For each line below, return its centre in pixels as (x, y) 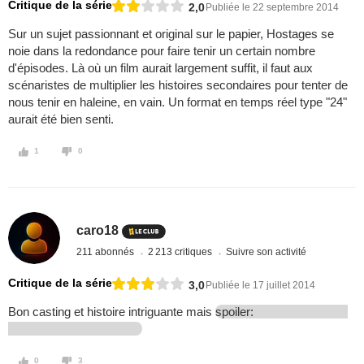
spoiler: (236, 312)
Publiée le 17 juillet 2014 (260, 285)
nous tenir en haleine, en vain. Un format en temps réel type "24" (178, 102)
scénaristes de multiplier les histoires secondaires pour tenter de (178, 85)
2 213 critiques (182, 251)
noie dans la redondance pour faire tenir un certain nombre (162, 51)
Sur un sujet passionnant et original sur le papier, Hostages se (171, 34)
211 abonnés (107, 251)
